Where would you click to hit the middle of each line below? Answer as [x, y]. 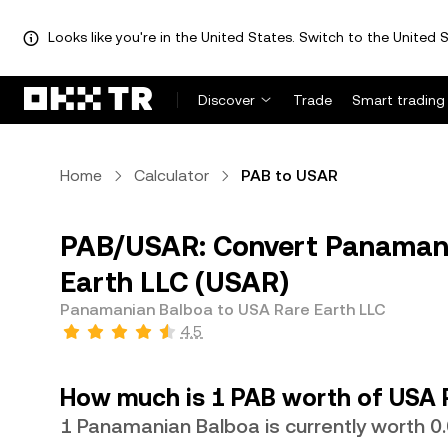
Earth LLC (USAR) [174, 282]
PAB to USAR [289, 175]
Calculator [171, 175]
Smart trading [398, 100]
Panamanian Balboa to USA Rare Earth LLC [223, 309]
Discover [226, 100]
